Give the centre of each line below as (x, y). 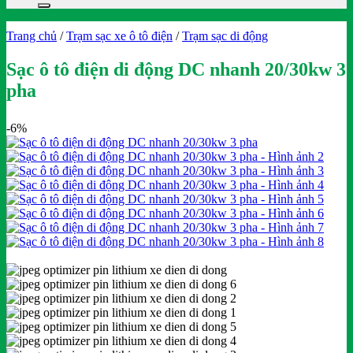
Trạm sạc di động (225, 36)
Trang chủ (32, 36)
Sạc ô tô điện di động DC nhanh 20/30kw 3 (176, 69)
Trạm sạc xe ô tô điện (119, 36)
